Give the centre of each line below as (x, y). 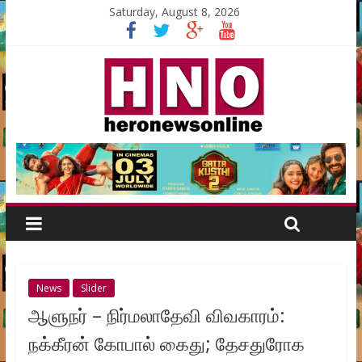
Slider (93, 288)
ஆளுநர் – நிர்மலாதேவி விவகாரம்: (156, 316)
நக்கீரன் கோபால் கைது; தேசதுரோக (166, 344)
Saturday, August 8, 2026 (175, 12)
